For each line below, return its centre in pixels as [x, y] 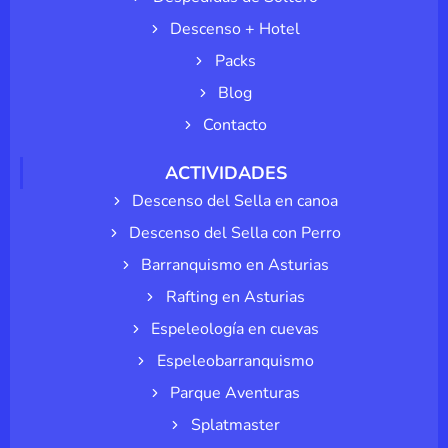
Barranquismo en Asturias [235, 265]
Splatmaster [235, 425]
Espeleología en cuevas [235, 329]
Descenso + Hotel [235, 29]
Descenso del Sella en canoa [235, 201]
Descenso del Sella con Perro [235, 233]
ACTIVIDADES [225, 173]
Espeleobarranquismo [235, 361]
